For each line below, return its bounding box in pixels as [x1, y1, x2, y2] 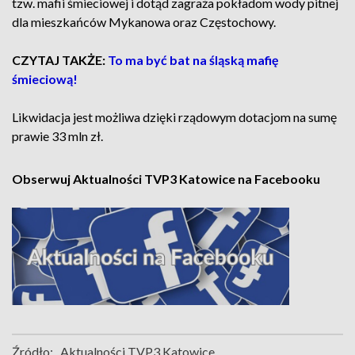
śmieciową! [12, 71, 78, 86]
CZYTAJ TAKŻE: [12, 52, 108, 67]
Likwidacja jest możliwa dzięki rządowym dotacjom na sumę [12, 109, 337, 124]
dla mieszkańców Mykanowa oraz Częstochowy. [12, 14, 278, 29]
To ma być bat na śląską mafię [108, 52, 279, 67]
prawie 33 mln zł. [12, 128, 105, 143]
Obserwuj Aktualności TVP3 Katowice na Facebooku [12, 171, 320, 186]
